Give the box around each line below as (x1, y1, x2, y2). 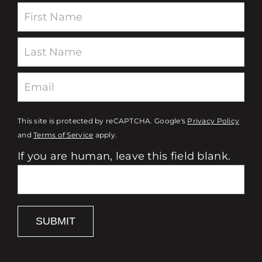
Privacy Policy (187, 116, 240, 125)
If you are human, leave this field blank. (17, 149, 231, 163)
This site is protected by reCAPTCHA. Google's (17, 116, 188, 125)
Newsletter (16, 4, 77, 17)
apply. (93, 130, 118, 139)
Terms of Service (33, 130, 94, 139)
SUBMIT (35, 215, 75, 227)
